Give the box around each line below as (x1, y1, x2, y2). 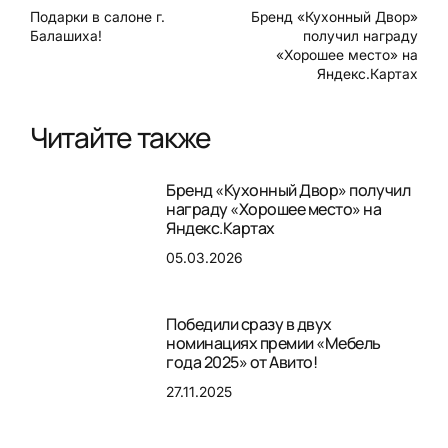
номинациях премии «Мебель (166, 332, 382, 355)
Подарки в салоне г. (30, 7, 165, 25)
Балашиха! (30, 26, 102, 44)
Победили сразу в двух (166, 313, 332, 336)
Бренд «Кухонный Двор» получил (166, 178, 411, 201)
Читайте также (30, 117, 211, 156)
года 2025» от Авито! (166, 351, 318, 374)
